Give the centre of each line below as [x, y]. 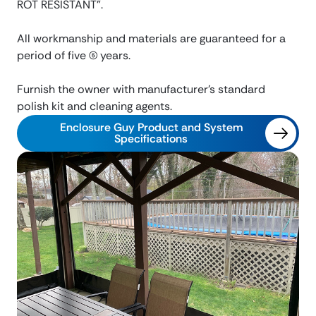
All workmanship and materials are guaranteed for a [151, 38]
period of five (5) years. [74, 55]
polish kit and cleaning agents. [95, 106]
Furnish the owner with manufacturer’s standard [141, 89]
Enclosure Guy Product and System [151, 127]
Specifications [151, 138]
